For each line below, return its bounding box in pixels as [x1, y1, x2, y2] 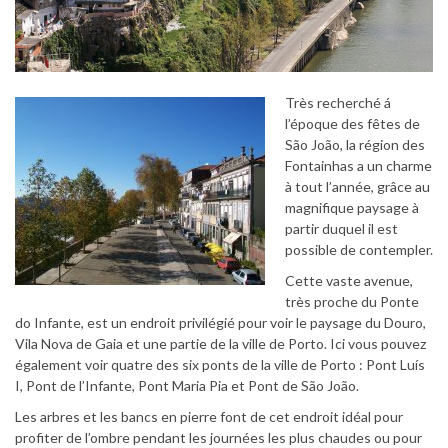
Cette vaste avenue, [285, 271, 413, 289]
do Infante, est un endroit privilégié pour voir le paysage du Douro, [15, 313, 426, 331]
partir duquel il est [285, 219, 398, 237]
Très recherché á [285, 93, 391, 111]
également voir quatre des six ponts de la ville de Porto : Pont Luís [15, 355, 425, 373]
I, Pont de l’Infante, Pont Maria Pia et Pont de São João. [15, 376, 359, 394]
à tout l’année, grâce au [285, 177, 430, 195]
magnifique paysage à [285, 198, 419, 216]
